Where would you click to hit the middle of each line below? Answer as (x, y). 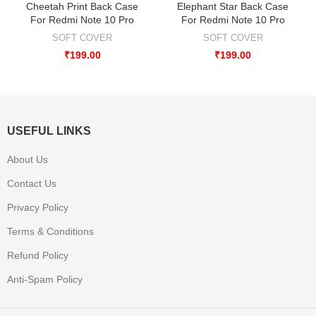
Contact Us (32, 183)
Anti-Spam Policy (45, 279)
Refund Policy (38, 255)
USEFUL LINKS (49, 130)
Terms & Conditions (50, 231)
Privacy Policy (38, 207)
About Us (28, 159)
